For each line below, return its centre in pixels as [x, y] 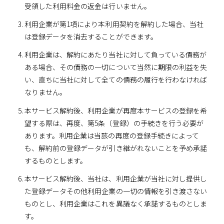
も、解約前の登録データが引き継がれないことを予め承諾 [116, 148]
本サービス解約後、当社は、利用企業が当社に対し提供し [116, 178]
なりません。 [45, 92]
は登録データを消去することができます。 [91, 37]
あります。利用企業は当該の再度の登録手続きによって [112, 135]
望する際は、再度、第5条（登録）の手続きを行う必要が [114, 123]
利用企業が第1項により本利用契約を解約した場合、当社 [114, 24]
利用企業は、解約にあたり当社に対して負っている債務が [115, 55]
